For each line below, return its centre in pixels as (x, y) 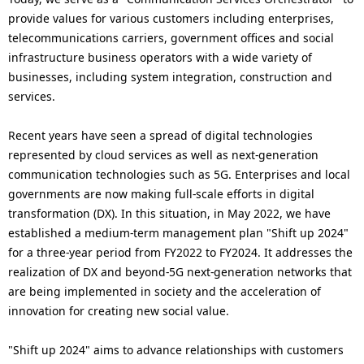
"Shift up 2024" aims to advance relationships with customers (176, 349)
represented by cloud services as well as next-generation (163, 154)
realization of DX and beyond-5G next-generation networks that (180, 271)
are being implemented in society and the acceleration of (165, 291)
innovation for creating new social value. (119, 310)
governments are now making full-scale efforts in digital (161, 193)
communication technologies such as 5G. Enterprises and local (179, 174)
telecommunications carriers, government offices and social (171, 37)
